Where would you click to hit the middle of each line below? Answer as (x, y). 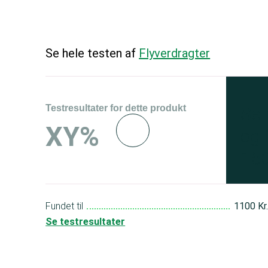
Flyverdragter (175, 53)
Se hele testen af (92, 53)
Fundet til (65, 206)
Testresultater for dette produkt (116, 108)
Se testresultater (86, 222)
